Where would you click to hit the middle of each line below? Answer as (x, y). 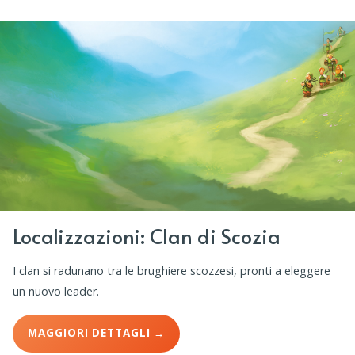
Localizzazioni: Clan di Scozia (147, 235)
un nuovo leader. (56, 291)
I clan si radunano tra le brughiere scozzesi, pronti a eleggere (172, 270)
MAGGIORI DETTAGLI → (97, 333)
